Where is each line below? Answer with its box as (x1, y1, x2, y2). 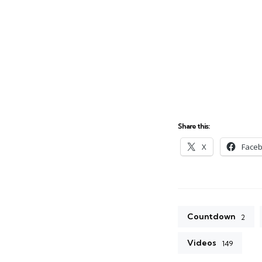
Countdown (187, 211, 235, 222)
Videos (187, 237, 216, 249)
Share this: (178, 122, 209, 131)
